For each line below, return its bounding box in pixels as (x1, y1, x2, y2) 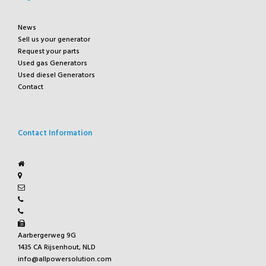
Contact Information (18, 126, 92, 140)
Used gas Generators (18, 57, 87, 69)
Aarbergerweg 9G (18, 229, 76, 242)
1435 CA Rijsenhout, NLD (18, 241, 96, 254)
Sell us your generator (18, 33, 90, 46)
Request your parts (18, 45, 80, 58)
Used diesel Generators (18, 69, 95, 81)
